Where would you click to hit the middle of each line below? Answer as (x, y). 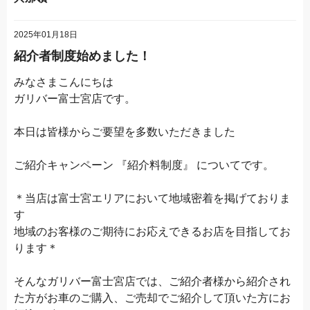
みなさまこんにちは (64, 82)
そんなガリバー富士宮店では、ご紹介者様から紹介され (152, 281)
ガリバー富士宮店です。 (75, 98)
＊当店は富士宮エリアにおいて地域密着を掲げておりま (152, 198)
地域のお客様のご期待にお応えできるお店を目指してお (152, 231)
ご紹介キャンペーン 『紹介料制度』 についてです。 (144, 165)
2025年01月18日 (46, 34)
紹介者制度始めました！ (82, 56)
